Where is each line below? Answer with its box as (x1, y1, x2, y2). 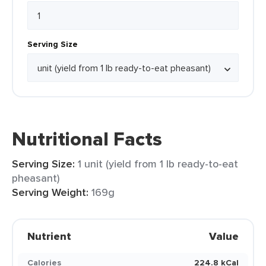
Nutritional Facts (12, 125, 162, 153)
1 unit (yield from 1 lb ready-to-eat (78, 156, 238, 171)
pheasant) (12, 170, 59, 185)
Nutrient (27, 229, 71, 244)
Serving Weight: (12, 185, 88, 200)
